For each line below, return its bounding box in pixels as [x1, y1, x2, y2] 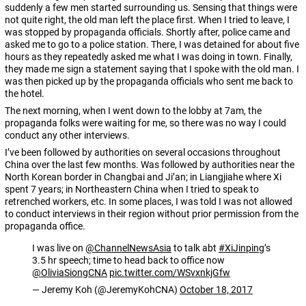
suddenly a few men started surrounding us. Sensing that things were [5, 2, 297, 14]
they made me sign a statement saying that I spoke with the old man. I [5, 64, 299, 75]
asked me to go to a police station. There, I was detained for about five [5, 39, 299, 51]
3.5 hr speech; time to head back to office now [32, 255, 225, 266]
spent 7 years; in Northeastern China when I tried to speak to [5, 184, 259, 195]
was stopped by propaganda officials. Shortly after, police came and [5, 27, 290, 38]
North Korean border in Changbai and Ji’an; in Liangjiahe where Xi [5, 171, 281, 183]
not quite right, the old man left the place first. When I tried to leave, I [5, 14, 290, 26]
